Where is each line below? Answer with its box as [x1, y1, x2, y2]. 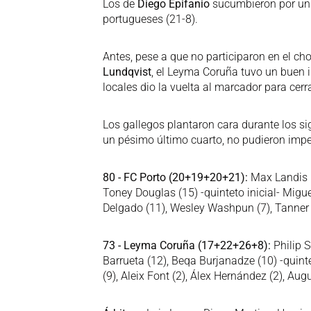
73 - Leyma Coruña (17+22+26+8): [103, 239, 271, 252]
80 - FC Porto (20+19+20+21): [103, 171, 248, 184]
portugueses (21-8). [103, 12, 198, 26]
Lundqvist [103, 65, 151, 78]
